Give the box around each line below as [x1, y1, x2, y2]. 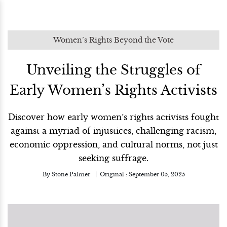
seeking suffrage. [79, 153, 148, 163]
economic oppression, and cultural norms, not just [9, 139, 218, 149]
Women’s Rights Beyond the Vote [53, 35, 174, 45]
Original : [99, 171, 129, 178]
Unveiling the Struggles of [26, 62, 201, 78]
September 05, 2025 [128, 171, 185, 178]
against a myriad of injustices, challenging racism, [11, 126, 216, 136]
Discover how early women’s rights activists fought [8, 112, 219, 122]
